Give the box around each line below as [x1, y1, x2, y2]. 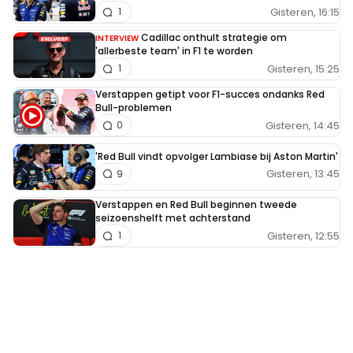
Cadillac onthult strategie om [141, 31, 287, 45]
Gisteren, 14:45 [266, 117, 340, 133]
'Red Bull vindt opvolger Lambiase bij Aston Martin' [95, 149, 338, 163]
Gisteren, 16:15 [270, 4, 340, 20]
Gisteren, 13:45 [266, 166, 340, 182]
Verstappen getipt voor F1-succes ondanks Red [95, 87, 325, 102]
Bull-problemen [95, 101, 172, 115]
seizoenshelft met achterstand [95, 211, 251, 225]
